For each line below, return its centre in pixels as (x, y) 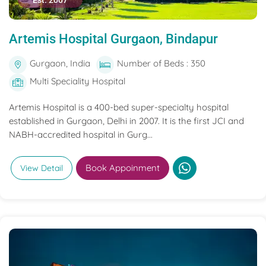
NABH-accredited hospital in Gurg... (81, 134)
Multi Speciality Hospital (77, 81)
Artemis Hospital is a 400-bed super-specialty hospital (119, 107)
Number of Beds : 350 (161, 63)
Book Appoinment (123, 168)
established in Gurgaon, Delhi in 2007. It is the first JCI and (126, 121)
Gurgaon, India (60, 63)
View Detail (42, 168)
